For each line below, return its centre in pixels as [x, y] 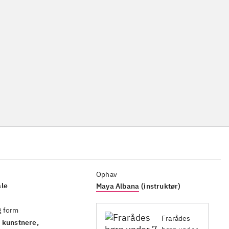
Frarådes [176, 218]
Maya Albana [118, 186]
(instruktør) [161, 186]
